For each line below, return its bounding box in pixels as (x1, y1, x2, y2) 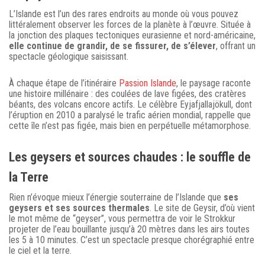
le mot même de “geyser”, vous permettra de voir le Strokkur (9, 213, 235, 225)
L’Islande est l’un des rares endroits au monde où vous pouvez (9, 8, 238, 20)
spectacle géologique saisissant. (9, 51, 128, 63)
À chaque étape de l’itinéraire (9, 77, 119, 89)
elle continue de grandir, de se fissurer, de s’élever (9, 40, 216, 52)
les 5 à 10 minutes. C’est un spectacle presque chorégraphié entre (9, 234, 254, 246)
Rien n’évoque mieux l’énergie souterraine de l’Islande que (9, 192, 224, 203)
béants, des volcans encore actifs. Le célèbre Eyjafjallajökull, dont (9, 99, 252, 111)
